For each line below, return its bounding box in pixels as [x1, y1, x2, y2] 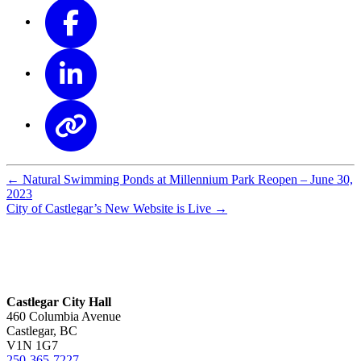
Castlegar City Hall [6, 294, 111, 309]
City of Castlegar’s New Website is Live [6, 201, 211, 215]
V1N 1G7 [6, 338, 58, 352]
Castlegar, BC [6, 323, 77, 338]
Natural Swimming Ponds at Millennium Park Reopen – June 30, [23, 172, 353, 186]
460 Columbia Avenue [6, 309, 121, 323]
